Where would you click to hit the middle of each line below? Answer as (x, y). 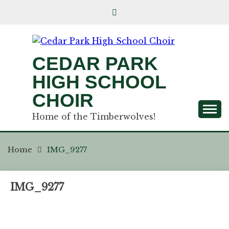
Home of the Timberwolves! (94, 117)
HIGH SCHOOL (99, 82)
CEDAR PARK (95, 64)
